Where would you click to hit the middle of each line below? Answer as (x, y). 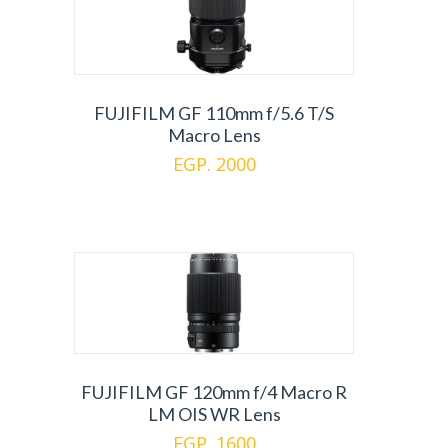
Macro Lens (214, 135)
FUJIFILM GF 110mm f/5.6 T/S (214, 113)
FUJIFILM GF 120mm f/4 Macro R (214, 392)
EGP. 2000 (214, 164)
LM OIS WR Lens (214, 414)
